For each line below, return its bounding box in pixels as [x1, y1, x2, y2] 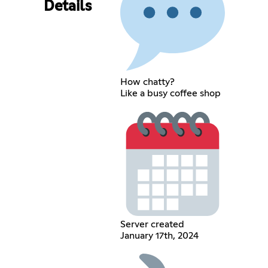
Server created [120, 219, 184, 229]
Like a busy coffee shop [120, 88, 221, 98]
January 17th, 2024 [120, 230, 199, 240]
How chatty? [120, 77, 175, 87]
